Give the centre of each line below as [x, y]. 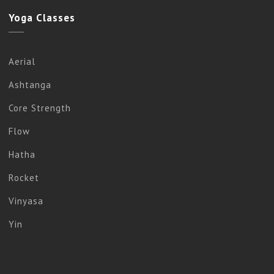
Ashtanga [30, 84]
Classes [54, 18]
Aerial [22, 61]
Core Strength [40, 108]
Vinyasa [26, 201]
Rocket [24, 177]
